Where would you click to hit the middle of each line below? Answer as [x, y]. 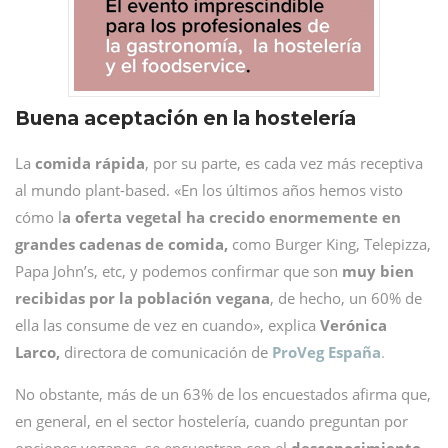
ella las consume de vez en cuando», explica [167, 325]
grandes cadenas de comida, [121, 244]
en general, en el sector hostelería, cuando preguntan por [211, 421]
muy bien [378, 271]
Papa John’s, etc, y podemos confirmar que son [178, 271]
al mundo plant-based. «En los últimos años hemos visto [209, 190]
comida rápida [90, 163]
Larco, [37, 352]
